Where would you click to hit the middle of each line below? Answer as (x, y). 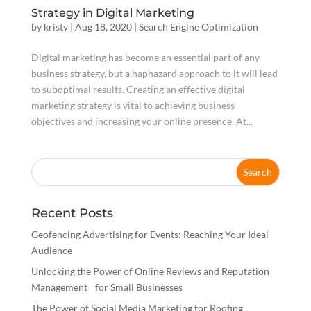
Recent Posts (72, 213)
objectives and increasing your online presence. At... (142, 121)
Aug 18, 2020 (103, 26)
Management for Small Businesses (107, 287)
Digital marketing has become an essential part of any (145, 57)
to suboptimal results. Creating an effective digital (138, 89)
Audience (51, 250)
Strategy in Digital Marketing (112, 12)
